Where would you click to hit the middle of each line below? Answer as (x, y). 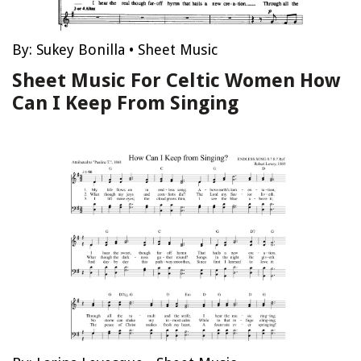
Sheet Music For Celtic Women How (176, 81)
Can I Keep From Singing (125, 103)
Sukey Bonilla (81, 50)
